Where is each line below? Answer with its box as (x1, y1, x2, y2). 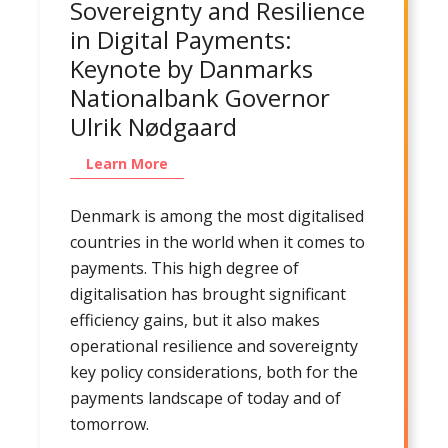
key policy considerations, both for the (70, 360, 358, 383)
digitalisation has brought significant (70, 282, 346, 305)
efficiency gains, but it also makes (70, 308, 320, 331)
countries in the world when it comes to (70, 230, 365, 253)
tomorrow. (70, 412, 149, 435)
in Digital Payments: (70, 22, 292, 56)
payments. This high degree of (70, 256, 299, 279)
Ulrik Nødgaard (70, 109, 237, 143)
